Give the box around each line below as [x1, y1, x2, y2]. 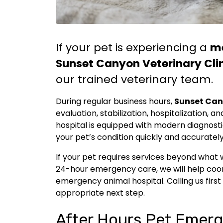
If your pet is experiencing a [56, 39, 210, 55]
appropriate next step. [56, 187, 145, 199]
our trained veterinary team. [56, 71, 213, 87]
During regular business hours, [56, 95, 174, 107]
